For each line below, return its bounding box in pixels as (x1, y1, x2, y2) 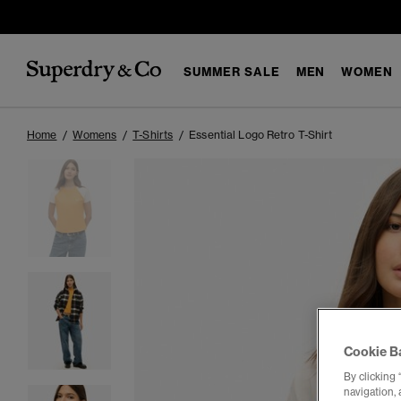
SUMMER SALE (183, 64, 280, 79)
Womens (73, 128, 117, 141)
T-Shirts (132, 128, 174, 141)
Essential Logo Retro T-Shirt (189, 128, 333, 141)
